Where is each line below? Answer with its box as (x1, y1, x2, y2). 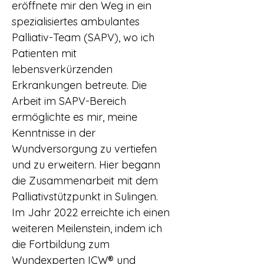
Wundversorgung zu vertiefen (12, 142, 157, 156)
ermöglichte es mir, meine (12, 110, 137, 124)
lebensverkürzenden (12, 62, 113, 76)
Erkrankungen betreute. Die (12, 78, 147, 92)
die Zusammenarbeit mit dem (12, 174, 158, 187)
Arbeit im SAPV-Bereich (12, 94, 126, 108)
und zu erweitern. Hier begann (12, 158, 160, 171)
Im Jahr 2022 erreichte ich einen (12, 206, 170, 219)
